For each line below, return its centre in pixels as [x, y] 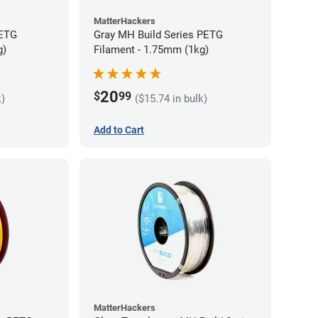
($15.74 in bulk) [171, 98]
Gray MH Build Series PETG [158, 34]
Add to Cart [119, 130]
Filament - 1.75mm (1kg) [151, 49]
